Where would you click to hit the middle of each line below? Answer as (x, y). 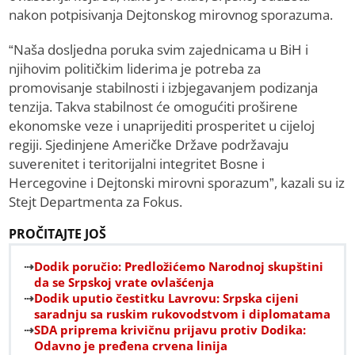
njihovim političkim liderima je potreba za (135, 69)
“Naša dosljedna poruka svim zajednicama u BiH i (159, 50)
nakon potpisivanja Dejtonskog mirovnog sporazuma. (171, 15)
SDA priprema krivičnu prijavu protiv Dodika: (170, 330)
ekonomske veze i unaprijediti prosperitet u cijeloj (162, 126)
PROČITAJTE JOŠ (58, 234)
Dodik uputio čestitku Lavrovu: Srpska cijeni (167, 298)
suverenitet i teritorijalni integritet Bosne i (137, 164)
